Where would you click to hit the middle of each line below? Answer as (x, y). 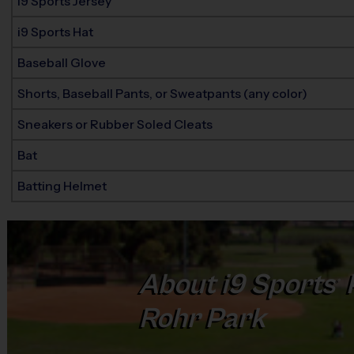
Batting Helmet (62, 186)
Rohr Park (202, 319)
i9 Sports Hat (56, 32)
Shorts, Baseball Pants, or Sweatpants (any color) (163, 94)
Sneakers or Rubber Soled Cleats (115, 124)
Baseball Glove (62, 63)
